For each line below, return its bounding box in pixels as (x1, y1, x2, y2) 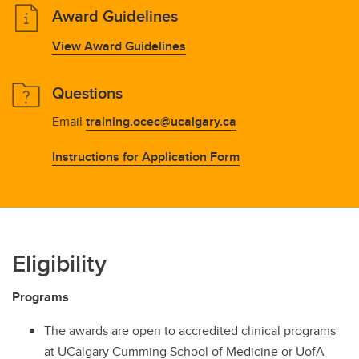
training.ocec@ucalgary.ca (86, 112, 236, 131)
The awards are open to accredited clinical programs (44, 321, 336, 340)
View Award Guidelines (52, 37, 186, 55)
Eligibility (12, 246, 107, 280)
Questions (52, 81, 123, 104)
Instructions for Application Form (52, 147, 240, 166)
